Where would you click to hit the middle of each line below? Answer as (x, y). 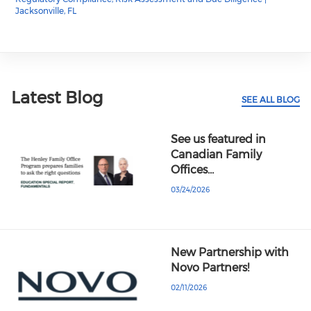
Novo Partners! (210, 267)
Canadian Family (217, 155)
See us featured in (219, 140)
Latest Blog (57, 98)
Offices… (193, 170)
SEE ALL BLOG (271, 100)
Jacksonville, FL (46, 10)
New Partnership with (230, 252)
